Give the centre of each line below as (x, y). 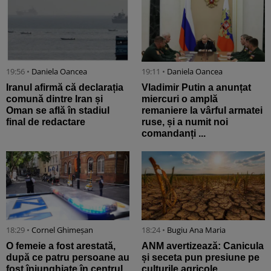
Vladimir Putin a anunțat (196, 87)
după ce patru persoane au (68, 258)
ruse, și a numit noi (185, 122)
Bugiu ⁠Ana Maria (196, 230)
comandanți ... (174, 133)
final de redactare (46, 122)
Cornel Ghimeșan (62, 230)
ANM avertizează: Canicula (203, 246)
